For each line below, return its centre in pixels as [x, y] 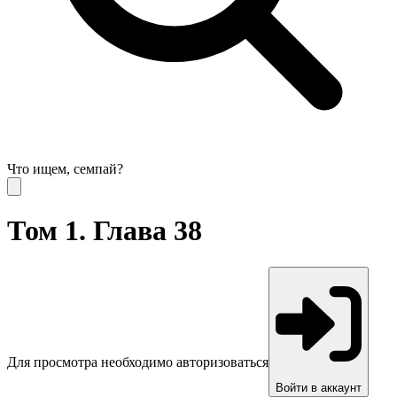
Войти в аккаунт [319, 388]
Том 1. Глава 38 [105, 231]
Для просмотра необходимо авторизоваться [138, 362]
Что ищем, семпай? [65, 168]
